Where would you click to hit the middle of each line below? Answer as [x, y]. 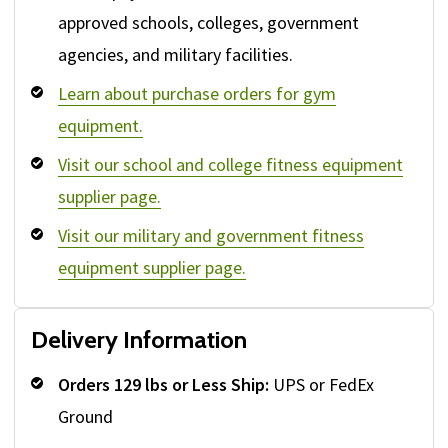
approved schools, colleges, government [208, 23]
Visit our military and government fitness [211, 236]
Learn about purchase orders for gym [197, 94]
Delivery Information [139, 340]
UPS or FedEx [321, 385]
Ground [85, 417]
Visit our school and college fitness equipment [230, 165]
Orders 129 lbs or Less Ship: [163, 385]
